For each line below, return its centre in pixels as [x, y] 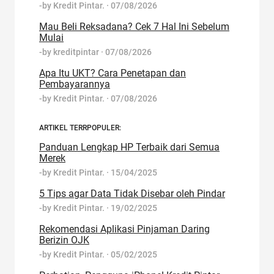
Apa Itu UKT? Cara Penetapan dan [113, 73]
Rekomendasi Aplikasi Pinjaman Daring [124, 229]
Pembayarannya [75, 84]
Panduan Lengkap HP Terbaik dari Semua [129, 147]
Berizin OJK [64, 240]
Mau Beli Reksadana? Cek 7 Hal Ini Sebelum [134, 27]
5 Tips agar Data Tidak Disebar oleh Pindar [132, 194]
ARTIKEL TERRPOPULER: [80, 128]
